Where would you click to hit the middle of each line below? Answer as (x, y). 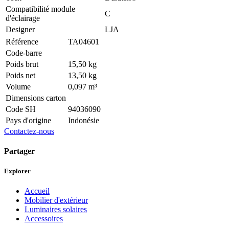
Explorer (17, 171)
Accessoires (44, 219)
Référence (22, 41)
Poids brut (22, 64)
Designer (20, 29)
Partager (19, 151)
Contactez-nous (29, 131)
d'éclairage (23, 18)
